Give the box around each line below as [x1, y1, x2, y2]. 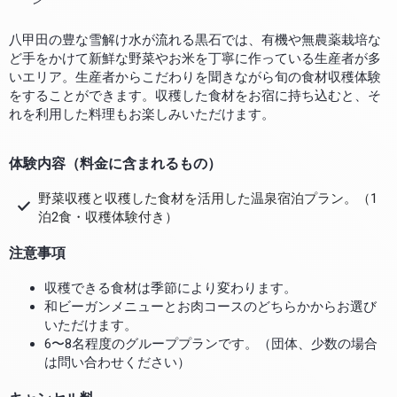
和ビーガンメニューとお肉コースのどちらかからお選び [44, 298, 377, 315]
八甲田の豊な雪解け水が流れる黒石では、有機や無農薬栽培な [9, 32, 381, 49]
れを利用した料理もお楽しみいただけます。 [9, 106, 275, 123]
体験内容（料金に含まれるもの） [9, 154, 222, 172]
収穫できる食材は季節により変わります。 [44, 279, 297, 296]
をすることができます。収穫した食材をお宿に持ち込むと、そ [9, 88, 381, 105]
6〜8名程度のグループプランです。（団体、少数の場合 [44, 335, 378, 352]
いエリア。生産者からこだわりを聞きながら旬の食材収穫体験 [9, 69, 381, 86]
